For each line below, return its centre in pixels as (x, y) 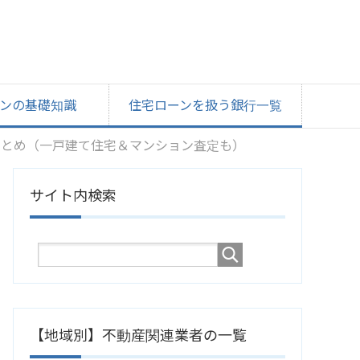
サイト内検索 (73, 196)
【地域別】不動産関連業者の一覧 (138, 335)
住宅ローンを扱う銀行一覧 (205, 105)
